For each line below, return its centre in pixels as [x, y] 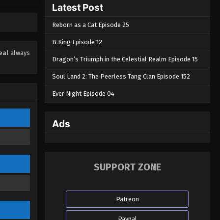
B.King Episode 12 [77, 42]
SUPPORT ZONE [127, 167]
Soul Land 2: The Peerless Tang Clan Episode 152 [121, 76]
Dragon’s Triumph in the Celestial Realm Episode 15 [125, 59]
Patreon [127, 199]
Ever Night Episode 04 [83, 93]
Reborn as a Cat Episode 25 [90, 25]
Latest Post [77, 7]
